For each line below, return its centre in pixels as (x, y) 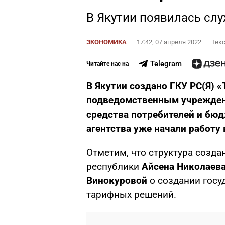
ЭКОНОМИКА (106, 42)
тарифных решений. (131, 195)
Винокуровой (117, 181)
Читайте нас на (107, 64)
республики (114, 166)
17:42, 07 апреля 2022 (169, 42)
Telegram (166, 64)
